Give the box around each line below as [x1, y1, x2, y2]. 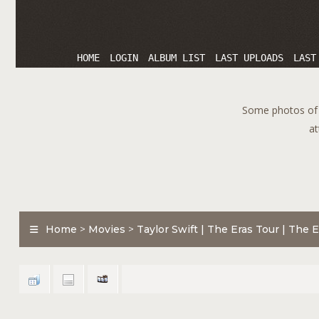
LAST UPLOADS [215, 52, 283, 63]
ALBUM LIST [148, 52, 205, 63]
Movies [88, 223, 125, 236]
